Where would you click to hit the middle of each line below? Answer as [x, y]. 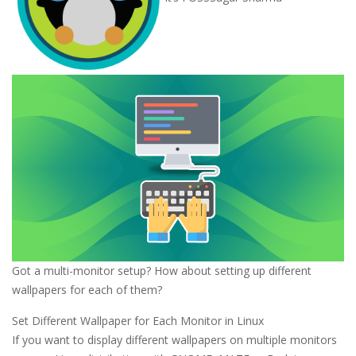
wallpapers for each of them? [87, 289]
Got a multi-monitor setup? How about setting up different [162, 270]
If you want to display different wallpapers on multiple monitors [174, 339]
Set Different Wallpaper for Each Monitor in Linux [138, 320]
